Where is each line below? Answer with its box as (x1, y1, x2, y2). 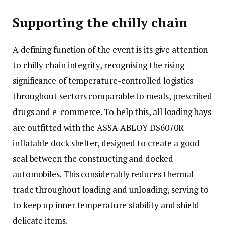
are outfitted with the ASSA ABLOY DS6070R (13, 121, 184, 133)
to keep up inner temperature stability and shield (13, 199, 199, 211)
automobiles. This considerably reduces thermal (13, 168, 194, 180)
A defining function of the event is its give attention (13, 43, 208, 55)
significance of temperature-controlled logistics (13, 74, 193, 86)
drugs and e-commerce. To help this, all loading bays (13, 105, 211, 118)
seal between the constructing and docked (13, 152, 173, 164)
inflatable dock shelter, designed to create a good (13, 137, 200, 149)
